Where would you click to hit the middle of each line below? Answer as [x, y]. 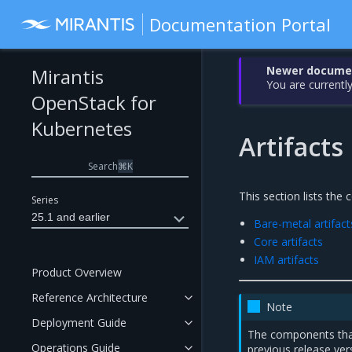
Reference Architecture [90, 297]
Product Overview [77, 272]
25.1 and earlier [71, 217]
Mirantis [68, 77]
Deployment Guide [79, 323]
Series [45, 200]
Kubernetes [82, 128]
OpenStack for [94, 103]
